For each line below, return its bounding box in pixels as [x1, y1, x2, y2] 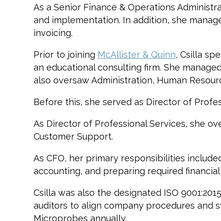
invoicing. [34, 27, 73, 38]
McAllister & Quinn [98, 49, 176, 60]
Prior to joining [34, 49, 98, 60]
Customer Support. [34, 131, 113, 142]
